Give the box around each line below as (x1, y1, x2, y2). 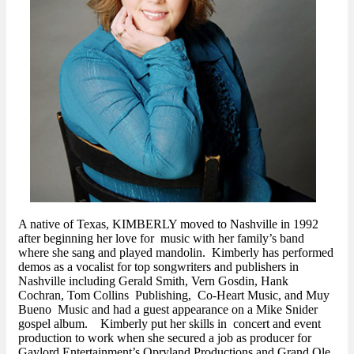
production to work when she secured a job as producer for (18, 330, 311, 345)
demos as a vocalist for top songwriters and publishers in (18, 259, 299, 273)
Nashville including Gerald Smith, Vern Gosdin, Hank (18, 273, 288, 288)
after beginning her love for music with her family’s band (18, 231, 304, 245)
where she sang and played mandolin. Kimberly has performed (18, 245, 333, 259)
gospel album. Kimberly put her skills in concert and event (18, 316, 321, 330)
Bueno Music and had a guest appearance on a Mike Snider (18, 302, 318, 316)
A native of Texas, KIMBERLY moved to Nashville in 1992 (18, 217, 318, 231)
